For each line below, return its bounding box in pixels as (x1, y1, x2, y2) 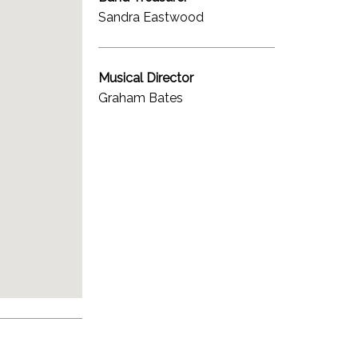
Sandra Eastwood (98, 9, 205, 25)
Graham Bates (98, 89, 184, 105)
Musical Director (98, 70, 194, 86)
